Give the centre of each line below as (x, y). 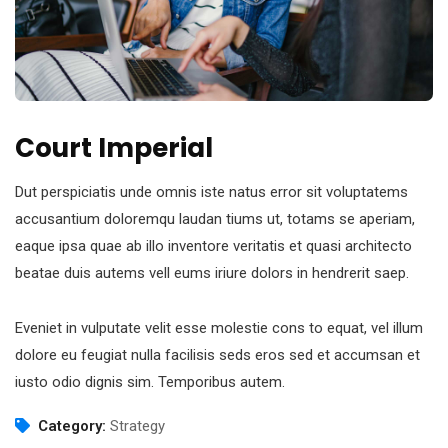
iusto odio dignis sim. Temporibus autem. (150, 382)
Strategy (137, 426)
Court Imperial (114, 148)
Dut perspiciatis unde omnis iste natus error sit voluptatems (211, 192)
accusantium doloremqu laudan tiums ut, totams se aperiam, (215, 219)
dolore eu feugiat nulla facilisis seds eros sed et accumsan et (217, 355)
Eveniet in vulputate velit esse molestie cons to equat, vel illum (219, 328)
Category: (72, 426)
